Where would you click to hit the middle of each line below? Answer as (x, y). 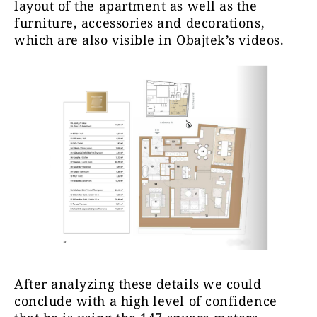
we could (230, 283)
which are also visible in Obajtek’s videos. (151, 40)
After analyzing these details (107, 283)
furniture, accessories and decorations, (140, 23)
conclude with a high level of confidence (146, 300)
